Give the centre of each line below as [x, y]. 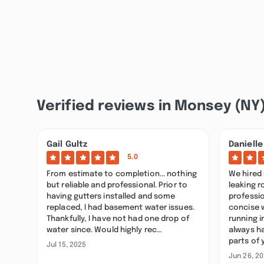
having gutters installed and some [111, 196]
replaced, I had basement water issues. [121, 207]
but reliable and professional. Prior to [117, 185]
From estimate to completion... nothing [122, 174]
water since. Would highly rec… [105, 230]
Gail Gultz [67, 145]
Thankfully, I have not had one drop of [118, 218]
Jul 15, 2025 [67, 245]
